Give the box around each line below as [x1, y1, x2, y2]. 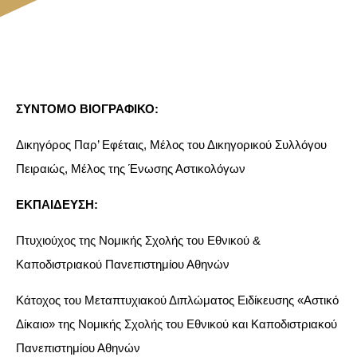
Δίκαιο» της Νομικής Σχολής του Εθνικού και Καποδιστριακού [16, 317, 337, 331]
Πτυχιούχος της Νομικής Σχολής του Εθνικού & [16, 233, 261, 247]
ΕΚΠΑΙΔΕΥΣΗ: [16, 198, 98, 211]
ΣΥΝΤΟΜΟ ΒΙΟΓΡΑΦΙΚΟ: [16, 102, 159, 116]
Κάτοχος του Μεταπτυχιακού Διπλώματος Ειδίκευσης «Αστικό [16, 293, 339, 307]
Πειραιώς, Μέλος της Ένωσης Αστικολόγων [16, 162, 245, 175]
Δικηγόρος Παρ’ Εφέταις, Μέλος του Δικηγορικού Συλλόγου [16, 138, 327, 151]
